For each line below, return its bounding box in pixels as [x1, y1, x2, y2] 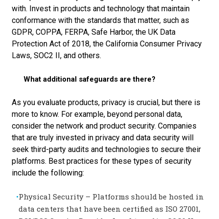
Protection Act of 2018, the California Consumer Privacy [12, 39, 202, 48]
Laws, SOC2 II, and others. [12, 50, 101, 60]
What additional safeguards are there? [23, 74, 155, 84]
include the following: [12, 168, 84, 177]
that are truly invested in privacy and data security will [12, 132, 194, 142]
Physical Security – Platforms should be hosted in [19, 191, 204, 201]
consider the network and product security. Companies [12, 121, 197, 131]
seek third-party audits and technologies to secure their [12, 144, 201, 154]
